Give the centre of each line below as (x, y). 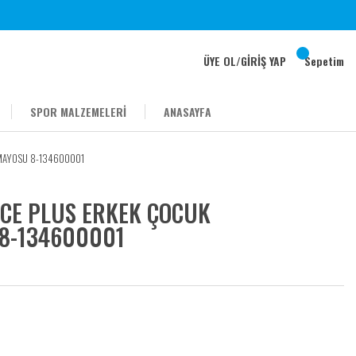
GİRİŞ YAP (263, 61)
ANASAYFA (188, 112)
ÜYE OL (220, 61)
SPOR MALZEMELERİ (78, 112)
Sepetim (324, 61)
